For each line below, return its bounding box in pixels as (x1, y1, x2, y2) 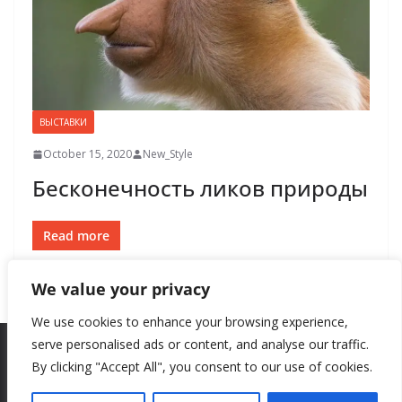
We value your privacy (31, 278, 210, 300)
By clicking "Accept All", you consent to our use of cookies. (31, 358, 372, 375)
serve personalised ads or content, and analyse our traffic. (31, 336, 369, 353)
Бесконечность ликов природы (32, 173, 368, 204)
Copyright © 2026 (63, 376, 169, 394)
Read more (43, 227, 109, 245)
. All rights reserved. (227, 376, 339, 394)
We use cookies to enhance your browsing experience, (31, 313, 348, 330)
